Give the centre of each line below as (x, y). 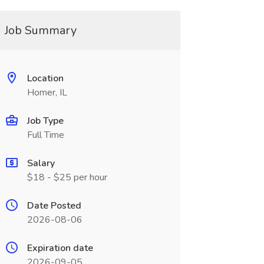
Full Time (45, 135)
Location (45, 78)
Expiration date (60, 248)
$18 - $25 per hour (67, 177)
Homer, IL (47, 93)
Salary (41, 163)
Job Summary (40, 30)
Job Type (45, 121)
